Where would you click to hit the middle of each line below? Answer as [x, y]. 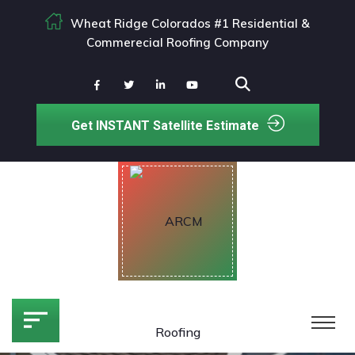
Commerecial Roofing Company [177, 42]
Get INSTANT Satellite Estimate [165, 125]
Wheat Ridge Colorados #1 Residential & [190, 23]
